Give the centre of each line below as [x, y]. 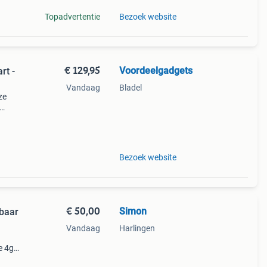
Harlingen [137, 228]
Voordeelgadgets [156, 71]
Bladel [130, 88]
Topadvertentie [72, 17]
